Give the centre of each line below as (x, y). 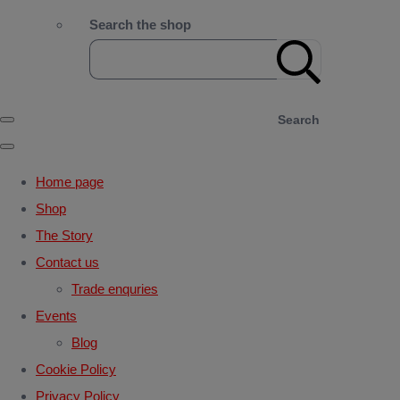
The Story (64, 235)
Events (56, 315)
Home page (70, 181)
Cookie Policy (76, 369)
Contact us (67, 262)
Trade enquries (115, 288)
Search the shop (140, 24)
